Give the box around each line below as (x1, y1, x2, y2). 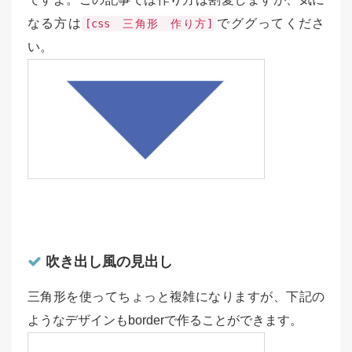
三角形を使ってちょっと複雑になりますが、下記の (27, 289, 324, 303)
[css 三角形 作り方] (84, 16, 214, 30)
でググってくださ (216, 16, 325, 30)
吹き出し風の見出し (42, 253, 173, 269)
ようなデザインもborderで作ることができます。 (27, 313, 302, 327)
